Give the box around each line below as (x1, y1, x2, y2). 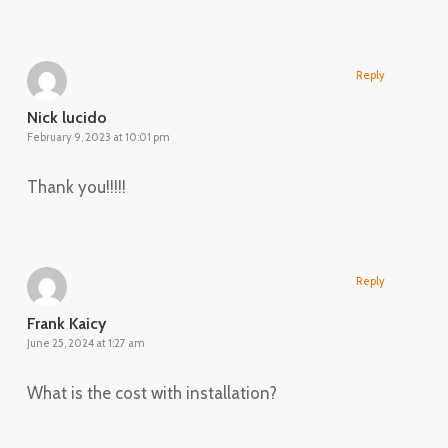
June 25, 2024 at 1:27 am (26, 335, 145, 350)
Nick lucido (26, 107, 107, 127)
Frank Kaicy (26, 313, 106, 333)
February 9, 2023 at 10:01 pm (26, 129, 170, 144)
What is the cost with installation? (26, 382, 277, 403)
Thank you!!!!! (26, 176, 126, 197)
